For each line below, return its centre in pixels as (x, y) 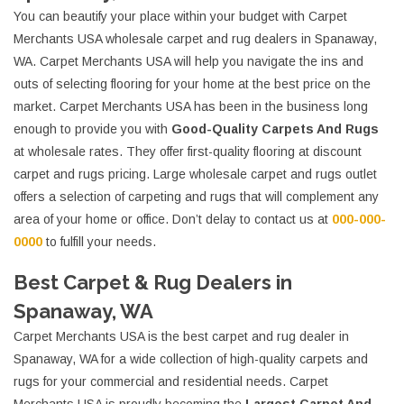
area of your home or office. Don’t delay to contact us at (173, 220)
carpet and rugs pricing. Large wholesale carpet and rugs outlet (195, 174)
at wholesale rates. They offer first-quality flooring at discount (188, 152)
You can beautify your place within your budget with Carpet (180, 17)
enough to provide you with (92, 129)
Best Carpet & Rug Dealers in (153, 283)
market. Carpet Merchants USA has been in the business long (191, 107)
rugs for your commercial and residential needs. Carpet (171, 382)
